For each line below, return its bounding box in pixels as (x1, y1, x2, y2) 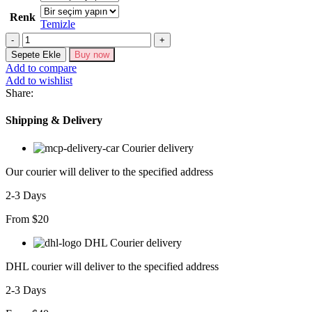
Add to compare (6, 62, 77, 74)
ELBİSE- (22, 45, 63, 56)
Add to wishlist (6, 75, 72, 86)
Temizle (40, 18, 75, 30)
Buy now (75, 49, 109, 60)
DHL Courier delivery (84, 236, 182, 249)
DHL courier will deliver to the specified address (6, 260, 219, 272)
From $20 (6, 212, 49, 225)
